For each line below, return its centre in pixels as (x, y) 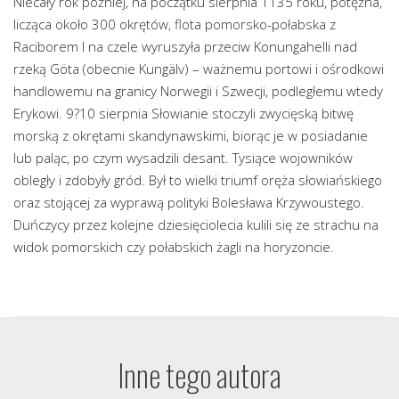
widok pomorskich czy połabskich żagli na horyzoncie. (174, 247)
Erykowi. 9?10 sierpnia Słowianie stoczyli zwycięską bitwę (183, 114)
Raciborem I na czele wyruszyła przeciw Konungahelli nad (185, 47)
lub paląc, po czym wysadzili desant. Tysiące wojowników (183, 158)
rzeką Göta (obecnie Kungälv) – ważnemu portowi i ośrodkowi (199, 69)
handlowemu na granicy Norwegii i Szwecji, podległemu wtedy (198, 91)
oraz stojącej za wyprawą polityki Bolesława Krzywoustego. (189, 203)
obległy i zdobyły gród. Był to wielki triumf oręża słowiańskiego (198, 180)
